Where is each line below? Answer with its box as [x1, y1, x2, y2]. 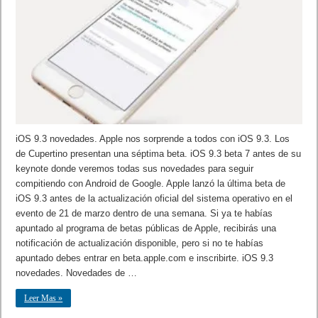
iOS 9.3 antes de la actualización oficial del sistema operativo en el [16, 192, 293, 204]
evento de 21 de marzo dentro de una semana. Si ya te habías [16, 207, 273, 219]
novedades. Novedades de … [16, 267, 138, 278]
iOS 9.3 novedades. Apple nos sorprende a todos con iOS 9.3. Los [16, 133, 290, 144]
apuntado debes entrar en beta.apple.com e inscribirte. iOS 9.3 [16, 252, 274, 263]
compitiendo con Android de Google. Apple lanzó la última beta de [16, 177, 286, 189]
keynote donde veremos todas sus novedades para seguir [16, 163, 254, 174]
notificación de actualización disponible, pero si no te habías [16, 237, 264, 248]
